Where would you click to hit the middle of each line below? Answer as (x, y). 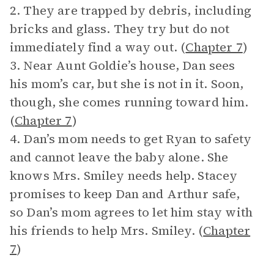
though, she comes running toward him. (129, 102)
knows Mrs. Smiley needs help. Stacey (124, 176)
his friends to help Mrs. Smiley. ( (107, 231)
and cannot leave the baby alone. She (119, 157)
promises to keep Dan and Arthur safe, (125, 194)
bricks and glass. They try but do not (120, 29)
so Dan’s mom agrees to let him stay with (131, 212)
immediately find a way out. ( (98, 47)
